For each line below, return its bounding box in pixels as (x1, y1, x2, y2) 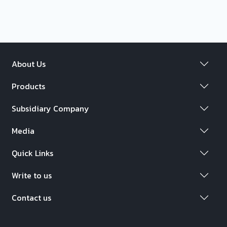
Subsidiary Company (12, 102, 90, 115)
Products (12, 80, 46, 92)
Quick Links (12, 146, 54, 159)
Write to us (12, 169, 52, 181)
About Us (12, 57, 46, 70)
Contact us (12, 191, 52, 204)
